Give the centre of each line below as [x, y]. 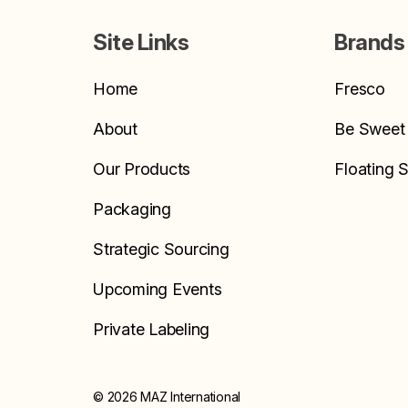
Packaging [132, 209]
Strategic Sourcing [161, 250]
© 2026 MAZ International [167, 397]
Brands [370, 43]
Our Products [142, 169]
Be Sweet [370, 129]
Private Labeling [151, 330]
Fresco [360, 89]
